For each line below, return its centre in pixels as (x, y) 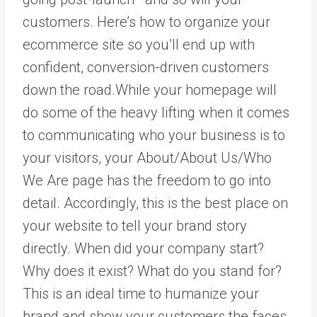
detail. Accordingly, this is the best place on (155, 203)
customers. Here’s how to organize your (146, 22)
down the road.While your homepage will (150, 90)
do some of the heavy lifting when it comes (156, 112)
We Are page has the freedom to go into (147, 180)
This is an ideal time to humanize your (141, 293)
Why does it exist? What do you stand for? (152, 271)
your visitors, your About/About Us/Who (147, 157)
